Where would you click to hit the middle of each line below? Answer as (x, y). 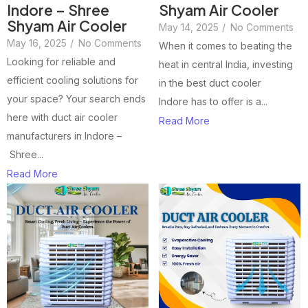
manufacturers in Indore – (64, 136)
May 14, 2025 (189, 27)
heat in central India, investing (226, 65)
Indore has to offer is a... (213, 102)
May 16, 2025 (37, 43)
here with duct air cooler (62, 118)
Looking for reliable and (61, 62)
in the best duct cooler (210, 83)
